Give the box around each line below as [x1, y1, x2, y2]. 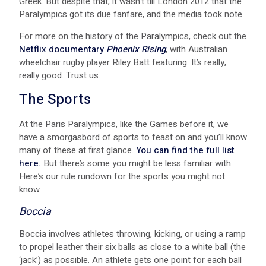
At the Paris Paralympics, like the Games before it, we [19, 117, 229, 131]
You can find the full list [136, 143, 235, 157]
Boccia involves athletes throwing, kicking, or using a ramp [19, 227, 246, 240]
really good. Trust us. [19, 68, 100, 82]
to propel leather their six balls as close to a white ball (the [19, 240, 246, 254]
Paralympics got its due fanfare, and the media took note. [19, 7, 244, 21]
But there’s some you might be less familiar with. [41, 156, 233, 170]
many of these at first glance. [19, 143, 136, 157]
